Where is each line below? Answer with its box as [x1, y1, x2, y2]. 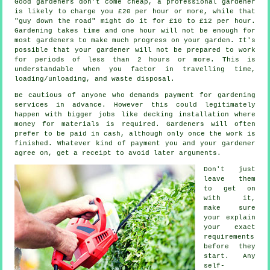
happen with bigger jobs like [14, 111, 143, 119]
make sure [204, 204, 256, 212]
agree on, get [14, 149, 74, 157]
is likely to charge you [14, 8, 118, 16]
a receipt [74, 149, 112, 157]
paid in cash [69, 130, 121, 138]
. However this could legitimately [102, 101, 256, 109]
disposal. [133, 75, 175, 83]
